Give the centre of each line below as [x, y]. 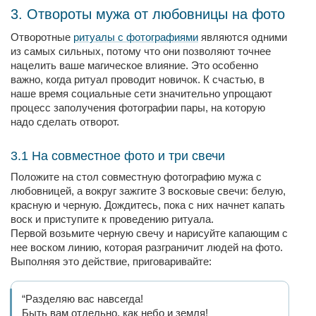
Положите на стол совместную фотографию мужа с [136, 177]
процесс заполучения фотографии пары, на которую [138, 108]
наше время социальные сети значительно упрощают [141, 93]
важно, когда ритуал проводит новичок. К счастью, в [138, 79]
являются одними [243, 37]
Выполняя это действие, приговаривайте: [113, 261]
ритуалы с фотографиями [136, 37]
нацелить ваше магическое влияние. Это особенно [134, 65]
